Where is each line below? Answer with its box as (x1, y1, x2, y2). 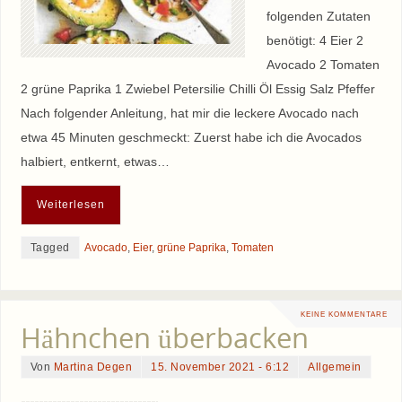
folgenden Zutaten (266, 9, 371, 24)
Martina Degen (53, 360, 133, 373)
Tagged (30, 240, 70, 254)
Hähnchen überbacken (20, 318, 309, 356)
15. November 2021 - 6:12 (151, 360, 290, 373)
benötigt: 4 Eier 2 (266, 33, 363, 48)
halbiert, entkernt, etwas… (20, 154, 170, 170)
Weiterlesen (36, 198, 105, 210)
